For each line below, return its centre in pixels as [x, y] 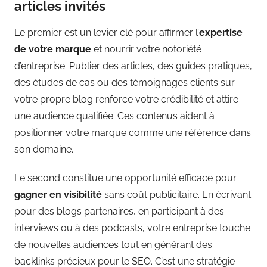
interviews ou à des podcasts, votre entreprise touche [132, 228]
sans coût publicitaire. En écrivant [176, 195]
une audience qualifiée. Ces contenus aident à [114, 116]
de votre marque [54, 49]
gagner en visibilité [58, 195]
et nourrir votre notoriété [148, 49]
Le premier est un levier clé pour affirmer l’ [107, 33]
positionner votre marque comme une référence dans [133, 133]
